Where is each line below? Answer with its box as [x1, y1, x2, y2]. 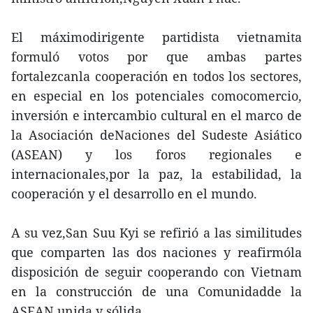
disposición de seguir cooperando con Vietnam [11, 263, 302, 281]
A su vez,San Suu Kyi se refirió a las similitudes [11, 224, 302, 242]
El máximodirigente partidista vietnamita [11, 29, 302, 46]
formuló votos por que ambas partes [11, 48, 302, 66]
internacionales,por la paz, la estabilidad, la [11, 166, 302, 183]
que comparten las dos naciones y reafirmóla [11, 244, 302, 261]
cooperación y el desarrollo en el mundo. [11, 185, 257, 203]
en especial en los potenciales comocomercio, [11, 87, 302, 105]
